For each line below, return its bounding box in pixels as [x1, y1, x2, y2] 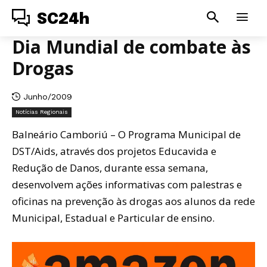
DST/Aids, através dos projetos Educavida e [12, 144, 216, 158]
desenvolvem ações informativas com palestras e [12, 177, 242, 191]
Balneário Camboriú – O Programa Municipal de [12, 127, 241, 141]
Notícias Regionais [15, 108, 68, 115]
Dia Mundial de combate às [12, 35, 251, 59]
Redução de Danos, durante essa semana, [12, 160, 208, 175]
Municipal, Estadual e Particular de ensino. [12, 210, 215, 225]
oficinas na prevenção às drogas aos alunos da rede [12, 194, 255, 208]
